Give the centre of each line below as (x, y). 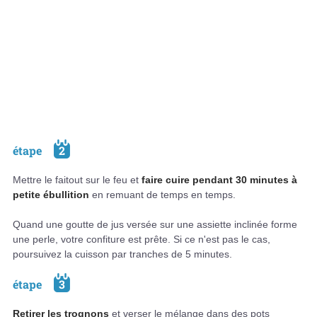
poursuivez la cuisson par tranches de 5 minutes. (122, 254)
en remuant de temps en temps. (162, 195)
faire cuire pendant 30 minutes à (219, 180)
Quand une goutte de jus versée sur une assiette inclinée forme (155, 224)
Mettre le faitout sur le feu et (77, 180)
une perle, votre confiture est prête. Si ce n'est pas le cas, (142, 239)
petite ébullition (51, 195)
